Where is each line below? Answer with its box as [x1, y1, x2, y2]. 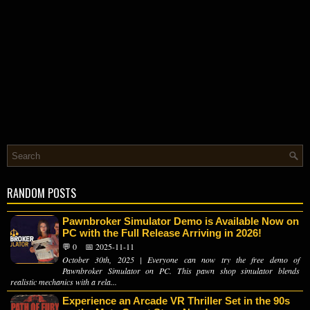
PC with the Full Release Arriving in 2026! [62, 226, 262, 239]
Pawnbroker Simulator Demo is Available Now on [62, 215, 299, 227]
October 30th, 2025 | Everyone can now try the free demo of [62, 253, 300, 265]
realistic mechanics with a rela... [10, 275, 117, 287]
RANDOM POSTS [7, 184, 76, 201]
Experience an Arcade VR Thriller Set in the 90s [62, 294, 290, 307]
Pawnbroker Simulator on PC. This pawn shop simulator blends [62, 264, 300, 276]
